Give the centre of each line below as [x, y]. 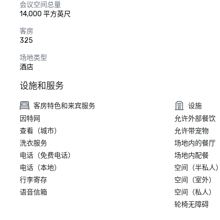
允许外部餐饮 [195, 119]
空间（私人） [195, 192]
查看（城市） [40, 131]
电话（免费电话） [47, 155]
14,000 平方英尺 [45, 14]
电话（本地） [40, 168]
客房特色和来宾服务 [64, 106]
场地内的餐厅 [195, 143]
